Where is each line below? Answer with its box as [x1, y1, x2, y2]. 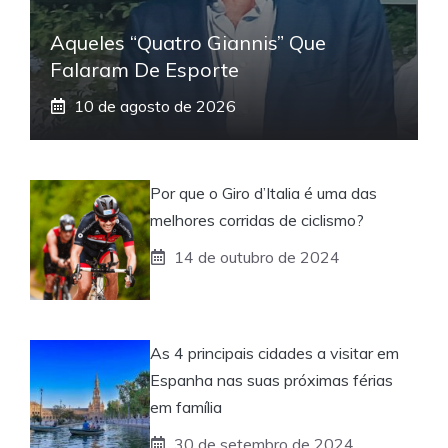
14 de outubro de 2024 [174, 246, 340, 267]
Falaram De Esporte [50, 56, 239, 82]
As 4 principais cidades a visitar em [150, 342, 399, 363]
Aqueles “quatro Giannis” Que [50, 29, 326, 55]
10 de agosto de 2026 [74, 95, 236, 116]
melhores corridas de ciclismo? [150, 209, 364, 230]
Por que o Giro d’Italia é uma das [150, 182, 377, 203]
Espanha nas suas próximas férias [150, 369, 393, 390]
